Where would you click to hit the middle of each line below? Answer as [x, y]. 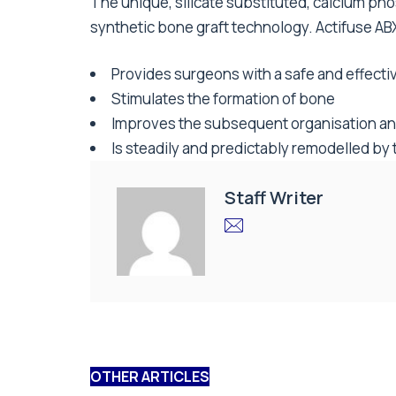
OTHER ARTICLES [150, 377]
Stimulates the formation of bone [223, 99]
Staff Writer [274, 198]
